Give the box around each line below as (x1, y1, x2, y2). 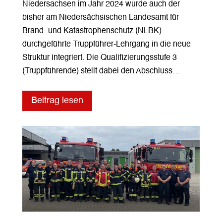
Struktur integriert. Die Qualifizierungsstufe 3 (22, 54, 177, 62)
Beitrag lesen (31, 96, 83, 106)
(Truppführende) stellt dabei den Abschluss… (22, 67, 180, 75)
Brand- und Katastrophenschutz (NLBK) (22, 27, 162, 35)
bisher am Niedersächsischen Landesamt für (22, 14, 179, 22)
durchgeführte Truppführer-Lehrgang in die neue (22, 41, 191, 49)
